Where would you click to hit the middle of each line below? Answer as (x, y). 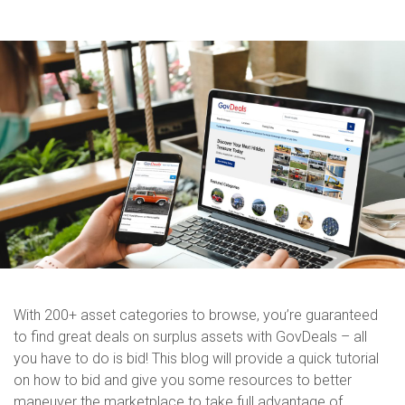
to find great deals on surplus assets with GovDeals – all (190, 336)
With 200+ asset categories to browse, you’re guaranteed (196, 315)
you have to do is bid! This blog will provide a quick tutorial (196, 358)
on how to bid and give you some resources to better (183, 380)
